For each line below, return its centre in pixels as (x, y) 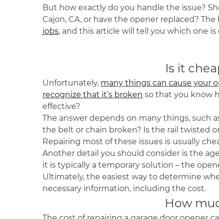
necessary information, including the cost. (125, 188)
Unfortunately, (72, 83)
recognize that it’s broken (93, 95)
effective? (62, 106)
